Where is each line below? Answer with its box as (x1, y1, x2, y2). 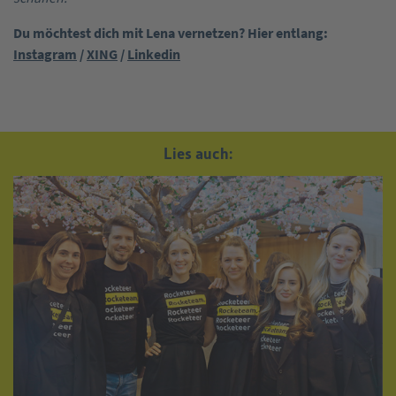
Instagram (13, 44, 77, 63)
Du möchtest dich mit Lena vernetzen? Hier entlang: (13, 23, 328, 42)
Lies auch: (164, 144, 232, 163)
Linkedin (127, 44, 180, 63)
